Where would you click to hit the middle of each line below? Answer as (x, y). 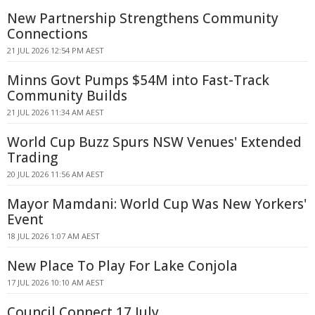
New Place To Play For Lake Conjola (122, 266)
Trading (32, 157)
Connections (47, 34)
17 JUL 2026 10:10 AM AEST (56, 282)
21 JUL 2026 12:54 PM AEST (56, 50)
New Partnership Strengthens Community (143, 18)
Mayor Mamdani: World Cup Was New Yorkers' (157, 204)
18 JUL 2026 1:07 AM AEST (53, 236)
